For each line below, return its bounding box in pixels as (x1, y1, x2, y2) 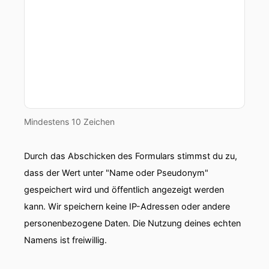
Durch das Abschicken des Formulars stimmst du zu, (24, 151, 237, 161)
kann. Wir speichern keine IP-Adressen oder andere (24, 201, 230, 211)
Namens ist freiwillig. (24, 235, 107, 245)
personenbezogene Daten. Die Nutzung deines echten (24, 218, 241, 228)
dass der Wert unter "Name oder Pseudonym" (24, 168, 208, 178)
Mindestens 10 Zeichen (24, 116, 115, 127)
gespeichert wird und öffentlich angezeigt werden (24, 184, 224, 195)
